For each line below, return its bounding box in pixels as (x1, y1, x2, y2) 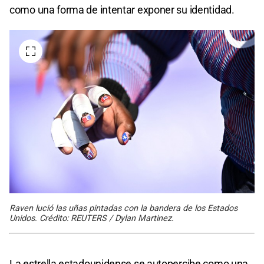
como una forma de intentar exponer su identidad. (9, 3, 235, 16)
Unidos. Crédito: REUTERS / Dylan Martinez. (9, 213, 174, 223)
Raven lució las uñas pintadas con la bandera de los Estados (9, 203, 237, 213)
